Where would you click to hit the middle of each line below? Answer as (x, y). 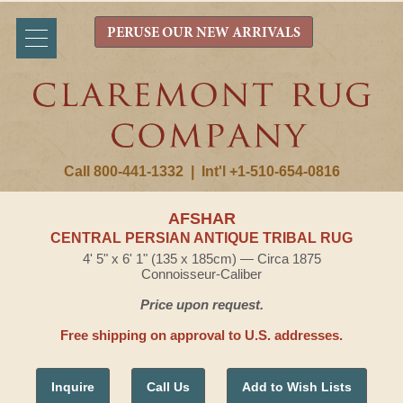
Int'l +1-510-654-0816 (270, 171)
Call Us (168, 387)
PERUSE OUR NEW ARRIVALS (203, 33)
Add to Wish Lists (297, 387)
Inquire (73, 387)
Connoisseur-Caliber (201, 274)
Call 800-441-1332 (123, 171)
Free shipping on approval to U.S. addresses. (201, 335)
